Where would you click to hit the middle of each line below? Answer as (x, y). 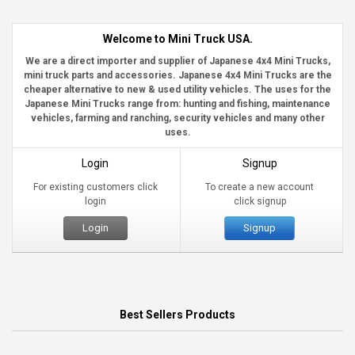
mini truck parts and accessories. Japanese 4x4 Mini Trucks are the (177, 75)
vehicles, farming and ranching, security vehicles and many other (177, 118)
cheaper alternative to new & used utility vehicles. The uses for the (177, 90)
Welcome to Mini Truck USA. (177, 39)
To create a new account (260, 187)
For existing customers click (95, 187)
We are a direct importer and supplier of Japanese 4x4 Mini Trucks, (177, 61)
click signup (260, 201)
